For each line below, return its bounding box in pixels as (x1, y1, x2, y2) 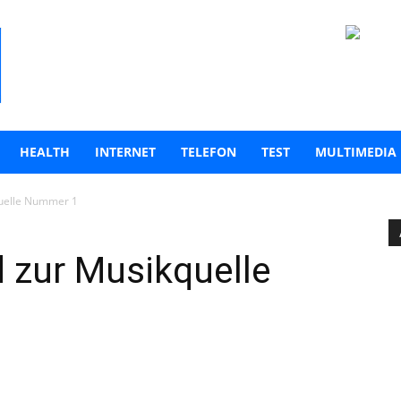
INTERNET (95, 143, 156, 160)
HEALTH (20, 143, 70, 160)
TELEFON (181, 143, 236, 160)
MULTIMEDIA (315, 143, 397, 160)
